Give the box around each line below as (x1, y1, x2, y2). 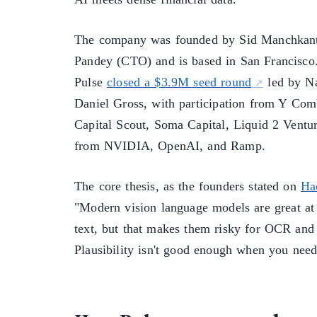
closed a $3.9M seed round (106, 75, 252, 90)
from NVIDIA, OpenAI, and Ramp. (74, 139, 265, 154)
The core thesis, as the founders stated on (74, 179, 301, 194)
